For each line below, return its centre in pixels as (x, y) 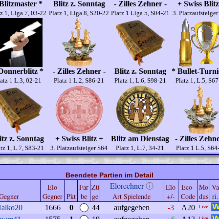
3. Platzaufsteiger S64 (79, 148)
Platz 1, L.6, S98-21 (140, 80)
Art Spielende (131, 196)
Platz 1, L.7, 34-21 (140, 148)
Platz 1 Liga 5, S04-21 (140, 13)
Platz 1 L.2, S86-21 (79, 80)
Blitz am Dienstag (140, 139)
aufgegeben (132, 208)
